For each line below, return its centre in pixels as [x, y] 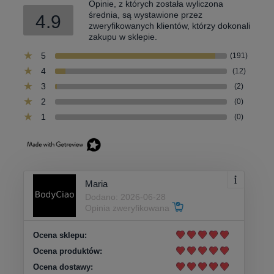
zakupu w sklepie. [123, 36]
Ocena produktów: [68, 251]
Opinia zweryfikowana [128, 208]
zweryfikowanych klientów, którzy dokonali [169, 25]
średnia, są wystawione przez [146, 14]
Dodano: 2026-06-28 [125, 197]
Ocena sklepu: [60, 235]
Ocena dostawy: [63, 267]
